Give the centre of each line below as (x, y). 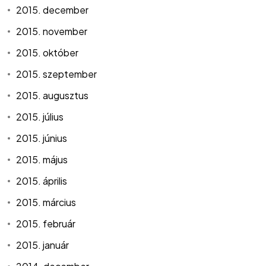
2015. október (47, 53)
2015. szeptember (57, 74)
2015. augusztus (53, 96)
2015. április (42, 181)
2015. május (42, 160)
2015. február (46, 224)
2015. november (52, 31)
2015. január (43, 245)
